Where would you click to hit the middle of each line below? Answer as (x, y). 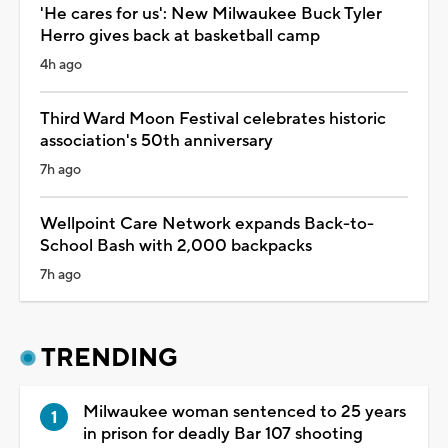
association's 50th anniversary (156, 140)
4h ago (61, 64)
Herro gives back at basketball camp (180, 35)
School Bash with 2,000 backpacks (176, 245)
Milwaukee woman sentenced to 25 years (244, 411)
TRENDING (109, 357)
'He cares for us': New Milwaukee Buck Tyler (211, 13)
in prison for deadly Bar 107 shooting (223, 433)
